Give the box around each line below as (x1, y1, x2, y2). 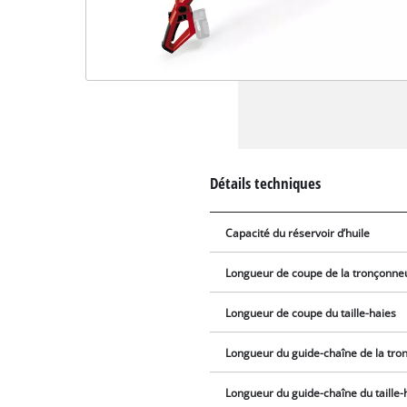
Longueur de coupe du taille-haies (225, 305, 397, 320)
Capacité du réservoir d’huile (225, 225, 371, 240)
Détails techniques (210, 172, 322, 194)
